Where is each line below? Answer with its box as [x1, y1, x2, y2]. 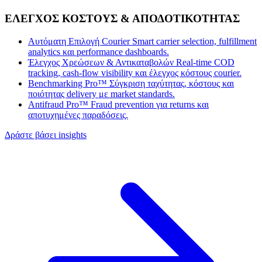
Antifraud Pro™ [28, 99, 91, 109]
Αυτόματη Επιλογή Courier [28, 36, 132, 46]
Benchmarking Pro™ [28, 78, 109, 88]
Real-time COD [176, 57, 235, 67]
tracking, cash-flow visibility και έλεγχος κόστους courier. [28, 67, 242, 78]
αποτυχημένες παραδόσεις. [28, 109, 128, 120]
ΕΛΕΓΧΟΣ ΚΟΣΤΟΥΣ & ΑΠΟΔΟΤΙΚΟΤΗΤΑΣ [5, 12, 240, 25]
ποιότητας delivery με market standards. [28, 88, 175, 99]
